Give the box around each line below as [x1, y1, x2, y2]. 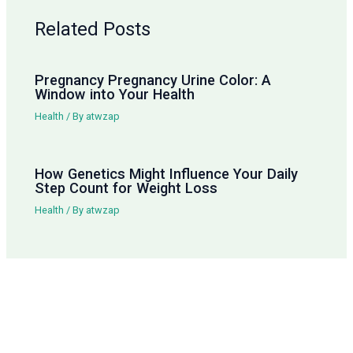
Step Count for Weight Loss [35, 180, 218, 196]
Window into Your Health [35, 85, 195, 102]
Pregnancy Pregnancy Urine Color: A [35, 71, 272, 88]
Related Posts [35, 18, 151, 41]
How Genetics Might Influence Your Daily [35, 165, 299, 182]
